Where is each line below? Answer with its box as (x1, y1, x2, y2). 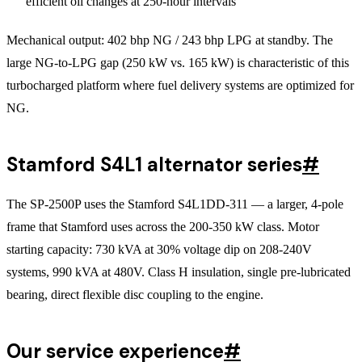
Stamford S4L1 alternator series (6, 151, 302, 177)
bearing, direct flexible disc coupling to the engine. (6, 287, 263, 301)
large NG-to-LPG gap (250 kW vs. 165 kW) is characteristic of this (6, 55, 349, 69)
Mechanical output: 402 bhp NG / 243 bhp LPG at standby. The (6, 32, 333, 47)
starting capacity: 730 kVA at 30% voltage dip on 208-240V (6, 242, 312, 256)
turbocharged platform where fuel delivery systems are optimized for (6, 78, 354, 92)
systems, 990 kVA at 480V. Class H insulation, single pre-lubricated (6, 264, 351, 279)
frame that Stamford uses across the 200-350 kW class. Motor (6, 219, 319, 234)
